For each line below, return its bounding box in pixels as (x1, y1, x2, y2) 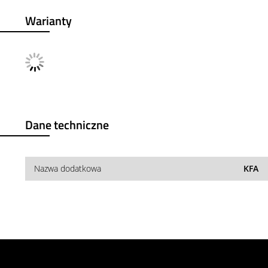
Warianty (25, 11, 72, 30)
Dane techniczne (25, 115, 109, 134)
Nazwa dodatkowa (34, 162, 101, 174)
